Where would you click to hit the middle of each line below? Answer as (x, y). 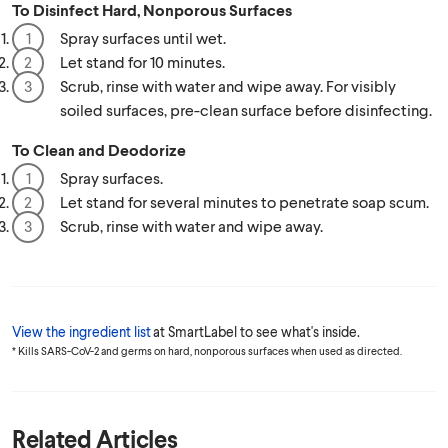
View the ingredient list (81, 331)
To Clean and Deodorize (99, 149)
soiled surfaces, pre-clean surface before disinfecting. (246, 109)
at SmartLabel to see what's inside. (256, 331)
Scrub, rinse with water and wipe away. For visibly (228, 85)
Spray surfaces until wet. (143, 37)
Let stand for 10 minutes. (142, 61)
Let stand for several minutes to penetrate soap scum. (244, 201)
